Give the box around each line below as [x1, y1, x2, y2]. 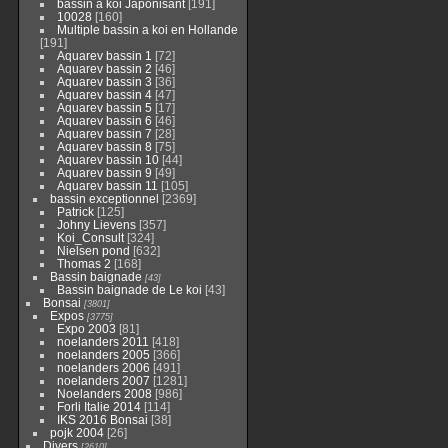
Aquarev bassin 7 [56, 127, 152, 140]
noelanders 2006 [56, 361, 150, 374]
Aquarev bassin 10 [56, 153, 159, 166]
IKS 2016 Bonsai [56, 413, 148, 426]
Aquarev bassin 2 [56, 62, 152, 75]
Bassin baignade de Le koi [56, 283, 202, 296]
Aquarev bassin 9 [56, 166, 152, 179]
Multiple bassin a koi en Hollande [56, 23, 238, 36]
